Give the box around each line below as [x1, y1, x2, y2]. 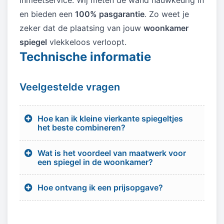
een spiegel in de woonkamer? [37, 156, 153, 167]
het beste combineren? [37, 122, 125, 132]
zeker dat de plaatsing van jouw [19, 22, 143, 33]
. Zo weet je [144, 8, 189, 19]
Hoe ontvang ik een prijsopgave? [37, 182, 163, 192]
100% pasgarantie [75, 8, 144, 19]
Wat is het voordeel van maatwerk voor [37, 147, 186, 158]
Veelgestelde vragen [19, 80, 120, 93]
